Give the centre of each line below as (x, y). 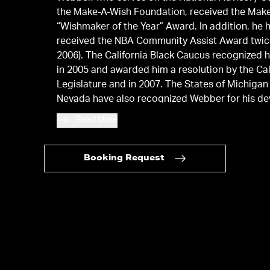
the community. (91, 114)
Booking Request (124, 159)
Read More (97, 120)
